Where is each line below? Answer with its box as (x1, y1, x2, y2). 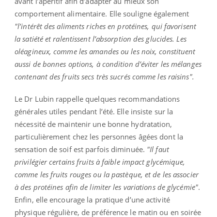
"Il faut (147, 144, 169, 154)
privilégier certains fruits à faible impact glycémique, (15, 156, 186, 167)
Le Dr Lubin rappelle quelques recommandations (15, 93, 180, 104)
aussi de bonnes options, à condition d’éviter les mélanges (15, 59, 201, 69)
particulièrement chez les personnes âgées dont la (15, 131, 183, 141)
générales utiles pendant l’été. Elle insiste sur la (15, 106, 173, 116)
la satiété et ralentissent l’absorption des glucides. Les (15, 33, 186, 44)
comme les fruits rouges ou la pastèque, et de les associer (15, 169, 199, 179)
